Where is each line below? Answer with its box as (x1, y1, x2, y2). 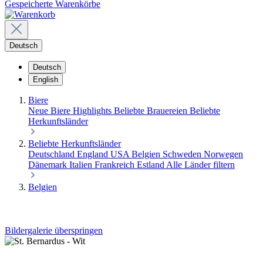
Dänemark (28, 160, 69, 170)
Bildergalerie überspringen (5, 225, 103, 236)
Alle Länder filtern (166, 160, 235, 170)
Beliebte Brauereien (114, 106, 190, 116)
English (33, 75, 58, 85)
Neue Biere (28, 106, 73, 116)
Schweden (163, 149, 204, 160)
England (77, 149, 110, 160)
